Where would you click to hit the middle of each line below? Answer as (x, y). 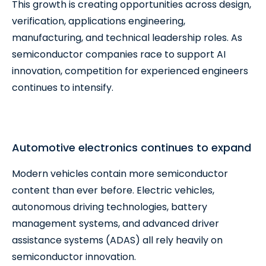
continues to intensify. (63, 88)
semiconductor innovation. (74, 257)
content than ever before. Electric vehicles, (113, 190)
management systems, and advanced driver (115, 224)
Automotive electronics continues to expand (132, 148)
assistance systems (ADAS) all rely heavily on (117, 240)
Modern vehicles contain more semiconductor (120, 174)
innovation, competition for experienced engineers (130, 71)
